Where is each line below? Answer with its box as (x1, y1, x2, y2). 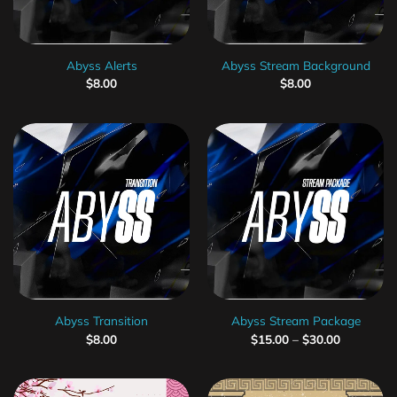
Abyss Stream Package (230, 313, 361, 329)
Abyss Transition (55, 313, 148, 329)
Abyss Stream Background (221, 57, 370, 73)
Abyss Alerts (66, 57, 137, 73)
